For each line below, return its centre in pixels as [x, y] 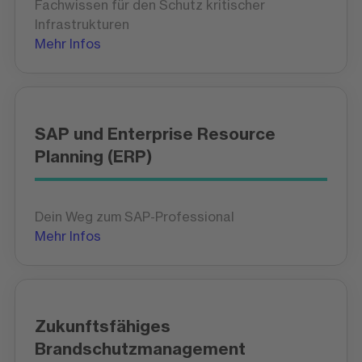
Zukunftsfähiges [102, 326]
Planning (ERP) [93, 156]
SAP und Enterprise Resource [155, 133]
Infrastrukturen [82, 24]
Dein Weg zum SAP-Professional [134, 216]
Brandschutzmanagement [140, 348]
